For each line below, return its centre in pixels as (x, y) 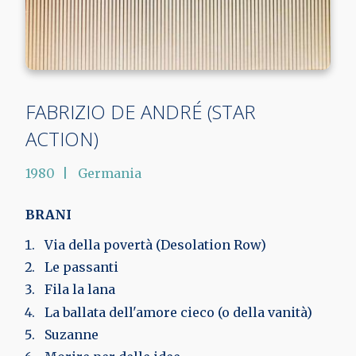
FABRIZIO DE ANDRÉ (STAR (141, 112)
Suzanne (72, 334)
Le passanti (81, 267)
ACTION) (62, 139)
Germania (110, 173)
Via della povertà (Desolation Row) (155, 245)
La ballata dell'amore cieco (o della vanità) (178, 312)
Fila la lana (80, 290)
